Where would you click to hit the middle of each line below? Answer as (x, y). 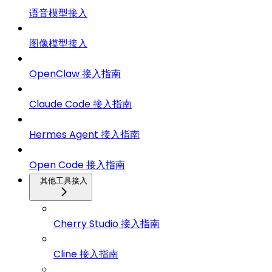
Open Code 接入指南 (77, 165)
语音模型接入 (58, 13)
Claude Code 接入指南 (80, 104)
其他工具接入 (64, 181)
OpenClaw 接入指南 (75, 74)
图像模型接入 (58, 44)
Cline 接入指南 (86, 254)
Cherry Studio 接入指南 (107, 224)
